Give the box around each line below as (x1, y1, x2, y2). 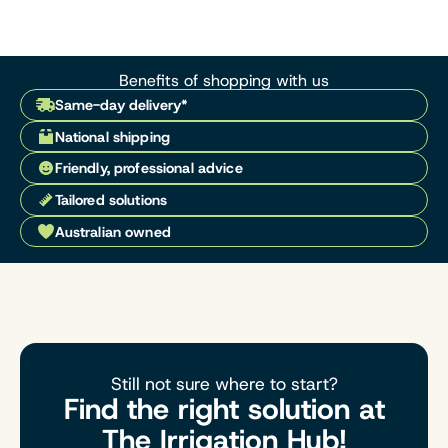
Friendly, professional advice (54, 158, 243, 179)
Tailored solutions (54, 189, 168, 210)
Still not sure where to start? (110, 372, 338, 397)
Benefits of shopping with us (119, 70, 329, 92)
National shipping (54, 126, 170, 147)
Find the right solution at (63, 390, 385, 429)
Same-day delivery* (54, 95, 189, 115)
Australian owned (54, 221, 171, 242)
